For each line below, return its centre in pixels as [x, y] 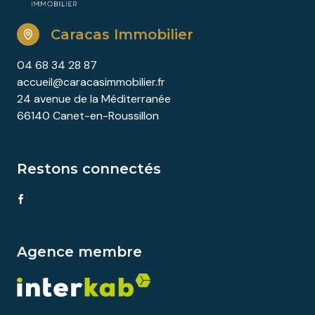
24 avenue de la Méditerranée [94, 99]
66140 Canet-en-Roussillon [88, 116]
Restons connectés [89, 169]
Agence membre [79, 251]
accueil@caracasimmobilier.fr [91, 82]
